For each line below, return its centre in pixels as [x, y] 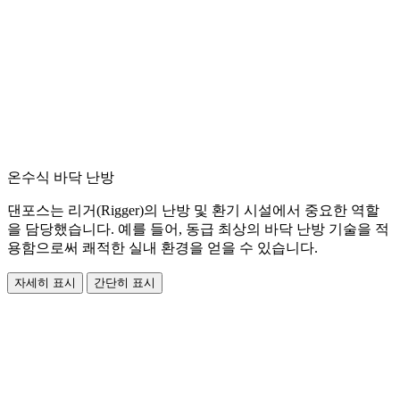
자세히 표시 [45, 283]
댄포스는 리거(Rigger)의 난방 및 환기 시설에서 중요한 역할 [193, 211]
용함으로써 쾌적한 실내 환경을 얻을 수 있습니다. [162, 248]
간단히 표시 [125, 283]
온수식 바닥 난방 [61, 178]
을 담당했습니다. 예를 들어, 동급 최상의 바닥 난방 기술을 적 [198, 229]
